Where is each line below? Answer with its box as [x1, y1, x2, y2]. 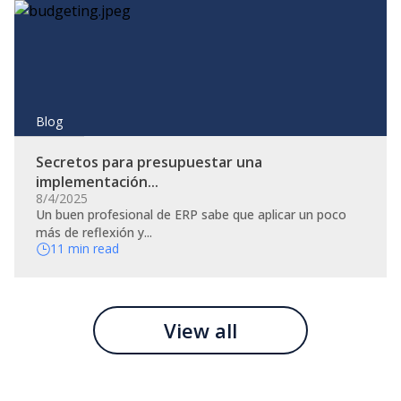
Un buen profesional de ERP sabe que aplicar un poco [36, 206, 346, 223]
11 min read [50, 240, 119, 257]
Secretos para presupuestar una [36, 152, 262, 172]
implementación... [36, 172, 158, 192]
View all [164, 317, 237, 344]
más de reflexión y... [36, 224, 152, 241]
